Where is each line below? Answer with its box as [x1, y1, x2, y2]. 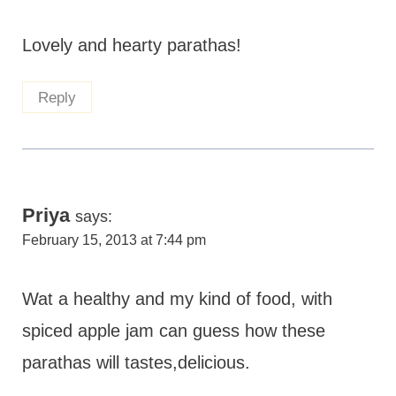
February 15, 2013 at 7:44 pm [21, 232, 206, 248]
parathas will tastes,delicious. [21, 353, 250, 373]
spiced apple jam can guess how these [21, 321, 325, 341]
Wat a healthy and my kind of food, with [21, 289, 332, 309]
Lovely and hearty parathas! [21, 34, 241, 55]
